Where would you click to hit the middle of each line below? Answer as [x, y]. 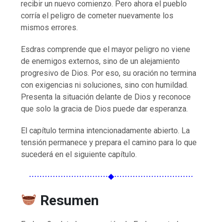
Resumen [69, 200]
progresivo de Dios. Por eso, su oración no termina [109, 73]
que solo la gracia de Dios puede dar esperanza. [105, 109]
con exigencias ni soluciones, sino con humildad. [105, 85]
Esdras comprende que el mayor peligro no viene [106, 49]
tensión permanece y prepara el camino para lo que [109, 142]
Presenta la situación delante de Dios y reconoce [106, 97]
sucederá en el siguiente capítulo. [79, 154]
